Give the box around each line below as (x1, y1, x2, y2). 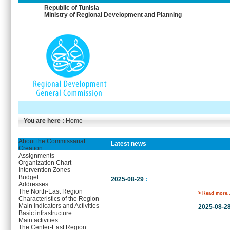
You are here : (24, 117, 64, 124)
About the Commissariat (18, 138, 85, 145)
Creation (18, 145, 43, 152)
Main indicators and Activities (18, 202, 99, 209)
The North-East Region (18, 188, 83, 195)
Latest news (111, 140, 146, 147)
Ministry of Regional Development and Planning (44, 11, 182, 18)
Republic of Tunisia (44, 4, 99, 11)
